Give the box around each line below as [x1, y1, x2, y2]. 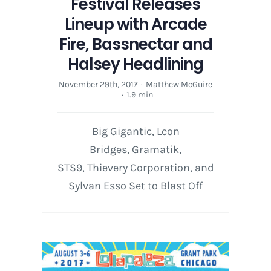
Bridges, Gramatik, [90, 143, 181, 157]
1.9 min [126, 90, 153, 100]
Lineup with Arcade [64, 13, 207, 36]
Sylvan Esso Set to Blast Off [68, 179, 203, 193]
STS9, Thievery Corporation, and [57, 161, 214, 175]
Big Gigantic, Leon [91, 125, 180, 139]
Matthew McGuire [146, 79, 212, 90]
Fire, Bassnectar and [59, 33, 212, 56]
